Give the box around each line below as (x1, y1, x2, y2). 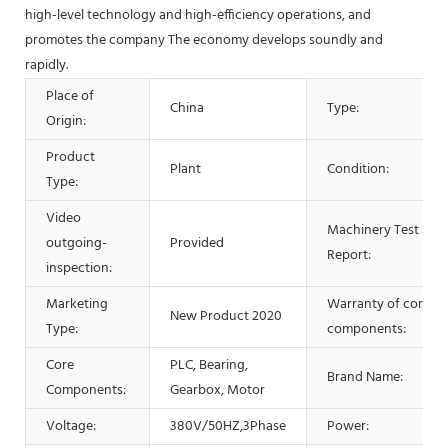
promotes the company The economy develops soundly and (25, 28, 383, 52)
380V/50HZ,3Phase (170, 414, 286, 438)
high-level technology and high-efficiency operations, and (25, 3, 371, 27)
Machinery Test (327, 218, 419, 242)
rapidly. (25, 53, 68, 77)
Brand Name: (327, 365, 403, 389)
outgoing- (46, 231, 107, 255)
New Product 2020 (170, 304, 282, 328)
